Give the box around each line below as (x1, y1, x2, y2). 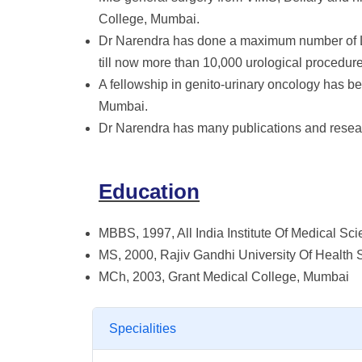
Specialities (109, 322, 176, 335)
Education (99, 179, 200, 204)
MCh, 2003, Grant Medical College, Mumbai (99, 270, 349, 284)
